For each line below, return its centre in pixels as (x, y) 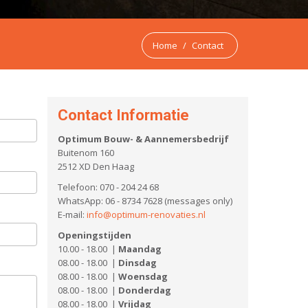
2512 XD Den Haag (96, 166)
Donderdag (144, 290)
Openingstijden (94, 235)
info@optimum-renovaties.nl (146, 214)
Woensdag (143, 276)
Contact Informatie (123, 115)
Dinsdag (137, 263)
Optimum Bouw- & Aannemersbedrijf (143, 139)
